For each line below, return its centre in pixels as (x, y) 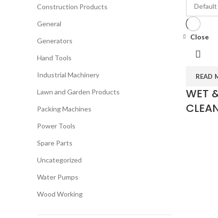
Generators (55, 41)
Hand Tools (54, 58)
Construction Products (72, 7)
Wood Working (60, 194)
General (49, 24)
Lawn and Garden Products (78, 92)
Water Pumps (58, 177)
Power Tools (56, 126)
